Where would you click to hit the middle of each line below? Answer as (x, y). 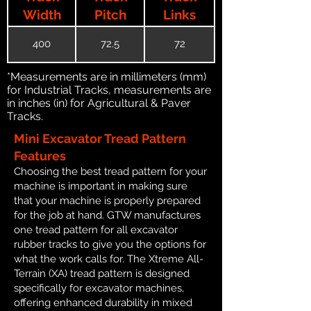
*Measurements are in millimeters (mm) (107, 76)
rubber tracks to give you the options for (110, 244)
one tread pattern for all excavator (96, 229)
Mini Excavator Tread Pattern (100, 138)
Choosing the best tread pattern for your (110, 171)
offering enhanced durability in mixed (103, 302)
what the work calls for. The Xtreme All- (109, 259)
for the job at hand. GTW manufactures (107, 215)
